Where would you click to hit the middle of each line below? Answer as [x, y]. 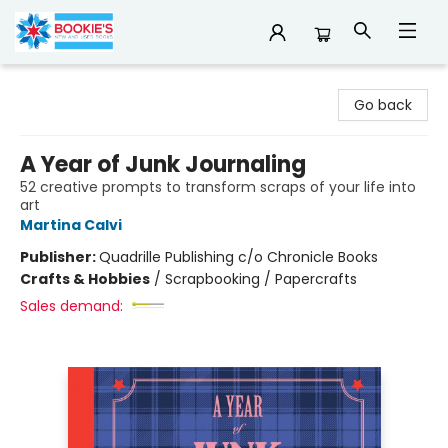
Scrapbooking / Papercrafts [261, 279]
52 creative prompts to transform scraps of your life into [218, 187]
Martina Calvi [71, 225]
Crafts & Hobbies [85, 279]
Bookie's [42, 83]
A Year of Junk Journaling [163, 164]
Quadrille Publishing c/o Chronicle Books [238, 257]
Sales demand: [71, 306]
